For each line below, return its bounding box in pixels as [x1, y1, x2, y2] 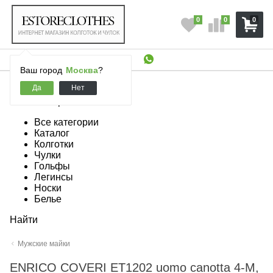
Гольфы [34, 161, 70, 171]
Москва [66, 65, 98, 75]
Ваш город [20, 65, 65, 75]
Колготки [34, 139, 74, 149]
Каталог [34, 128, 69, 138]
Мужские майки [18, 239, 71, 248]
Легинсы [34, 172, 73, 182]
